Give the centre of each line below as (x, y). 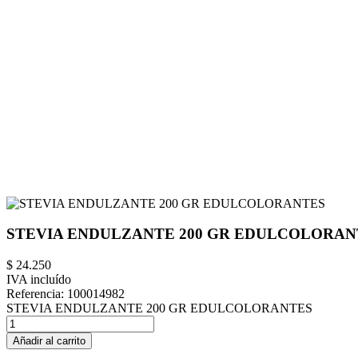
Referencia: (37, 294)
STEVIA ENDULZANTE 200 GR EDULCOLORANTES (159, 308)
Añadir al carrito (49, 341)
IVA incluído (39, 280)
